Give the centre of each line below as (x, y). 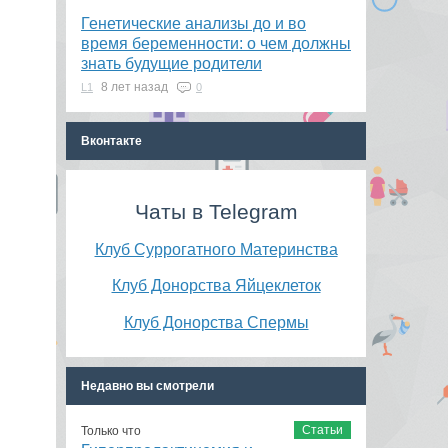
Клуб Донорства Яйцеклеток (216, 285)
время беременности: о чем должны (216, 43)
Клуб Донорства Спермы (216, 321)
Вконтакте (111, 141)
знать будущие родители (171, 63)
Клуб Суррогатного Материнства (216, 248)
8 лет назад (136, 87)
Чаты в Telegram (216, 212)
